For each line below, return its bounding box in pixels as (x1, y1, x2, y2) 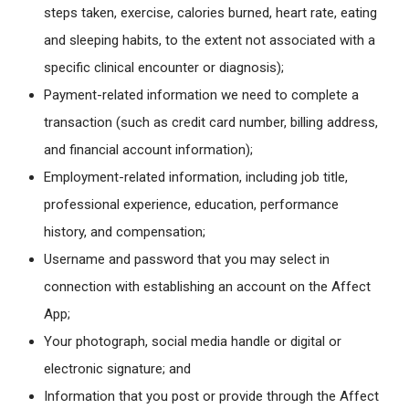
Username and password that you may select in (44, 251, 330, 268)
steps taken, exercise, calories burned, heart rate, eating (44, 5, 377, 22)
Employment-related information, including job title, (44, 169, 348, 186)
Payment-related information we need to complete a (44, 87, 359, 104)
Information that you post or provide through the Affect (44, 388, 379, 405)
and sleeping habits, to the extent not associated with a (44, 32, 375, 49)
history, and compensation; (44, 224, 205, 241)
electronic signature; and (44, 361, 191, 378)
